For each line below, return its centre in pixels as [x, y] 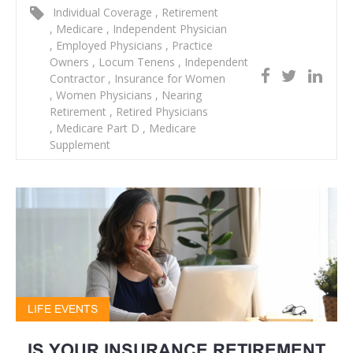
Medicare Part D [98, 128]
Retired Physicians [160, 112]
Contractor [79, 79]
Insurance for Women [168, 79]
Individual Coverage [102, 13]
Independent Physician [168, 29]
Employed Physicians [109, 46]
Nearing [180, 95]
